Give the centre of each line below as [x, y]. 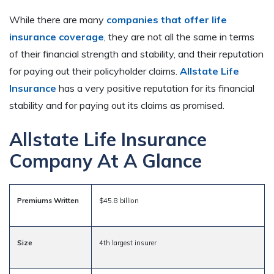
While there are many [58, 19]
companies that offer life [167, 19]
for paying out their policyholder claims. [94, 71]
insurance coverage [57, 36]
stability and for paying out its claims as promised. [117, 105]
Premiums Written [48, 200]
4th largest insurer [128, 243]
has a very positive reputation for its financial [155, 88]
